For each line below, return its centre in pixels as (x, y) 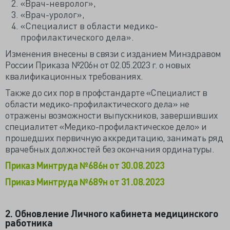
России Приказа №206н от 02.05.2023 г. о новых (98, 64)
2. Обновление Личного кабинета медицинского (112, 213)
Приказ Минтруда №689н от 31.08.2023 (85, 181)
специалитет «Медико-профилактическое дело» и (106, 126)
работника (29, 223)
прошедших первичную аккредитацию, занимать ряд (114, 137)
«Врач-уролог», (53, 14)
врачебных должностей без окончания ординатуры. (110, 149)
